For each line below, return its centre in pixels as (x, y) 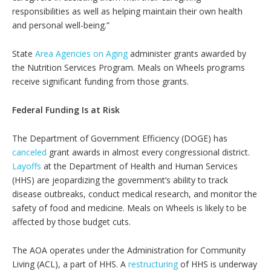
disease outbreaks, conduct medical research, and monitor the (135, 194)
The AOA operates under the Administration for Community (129, 250)
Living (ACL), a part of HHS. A (70, 264)
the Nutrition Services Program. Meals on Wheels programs (129, 67)
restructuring (153, 264)
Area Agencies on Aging (81, 54)
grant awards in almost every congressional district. (148, 152)
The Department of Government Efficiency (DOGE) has (120, 138)
